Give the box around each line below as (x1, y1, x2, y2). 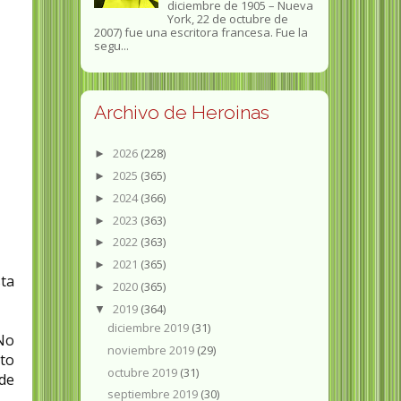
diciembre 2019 (107, 320, 192, 337)
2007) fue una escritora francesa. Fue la (93, 24, 308, 41)
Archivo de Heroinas (93, 101, 269, 124)
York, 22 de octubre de (166, 11, 288, 28)
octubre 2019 (107, 363, 181, 380)
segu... (93, 38, 129, 55)
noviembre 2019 (107, 341, 198, 358)
